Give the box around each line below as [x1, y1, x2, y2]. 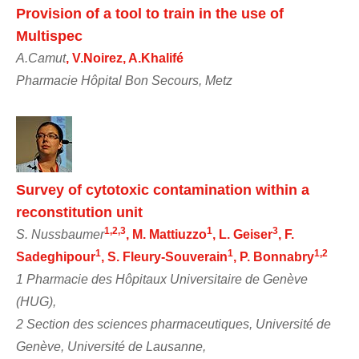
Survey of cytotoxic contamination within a [16, 181, 309, 198]
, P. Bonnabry [233, 249, 314, 264]
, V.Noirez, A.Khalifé [66, 50, 184, 65]
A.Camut [16, 50, 66, 65]
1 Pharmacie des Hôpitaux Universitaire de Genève [16, 272, 308, 286]
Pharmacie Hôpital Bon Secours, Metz [16, 73, 232, 87]
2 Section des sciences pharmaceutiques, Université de [16, 317, 331, 331]
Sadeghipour [16, 249, 95, 264]
